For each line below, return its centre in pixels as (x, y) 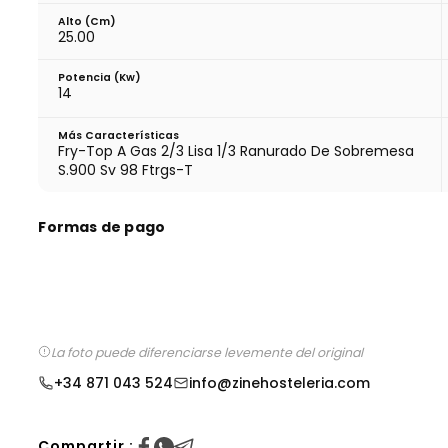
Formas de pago (102, 226)
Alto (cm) (87, 21)
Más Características (119, 135)
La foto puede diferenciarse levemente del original (207, 352)
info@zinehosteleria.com (280, 382)
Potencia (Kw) (100, 77)
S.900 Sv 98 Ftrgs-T (126, 169)
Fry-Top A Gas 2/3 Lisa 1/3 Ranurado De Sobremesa (236, 150)
